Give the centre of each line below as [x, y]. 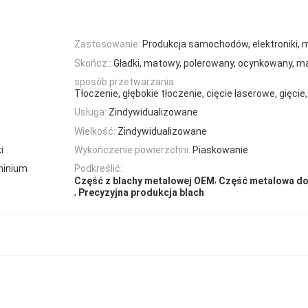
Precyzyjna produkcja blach [141, 192]
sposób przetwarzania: [125, 81]
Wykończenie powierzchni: [132, 150]
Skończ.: [93, 63]
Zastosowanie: [107, 44]
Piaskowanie [220, 150]
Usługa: [90, 112]
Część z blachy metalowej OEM [144, 180]
